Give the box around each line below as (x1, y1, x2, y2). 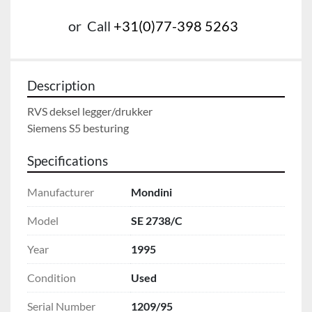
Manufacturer (27, 185, 94, 198)
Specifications (27, 153, 108, 169)
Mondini (131, 185, 172, 198)
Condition (27, 270, 76, 284)
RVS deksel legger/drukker (27, 104, 153, 118)
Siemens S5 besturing (27, 120, 129, 134)
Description (27, 77, 95, 93)
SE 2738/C (131, 213, 182, 227)
